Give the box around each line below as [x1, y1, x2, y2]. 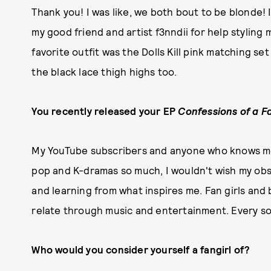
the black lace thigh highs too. [31, 65, 177, 77]
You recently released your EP [31, 104, 178, 117]
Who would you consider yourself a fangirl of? [31, 243, 250, 255]
